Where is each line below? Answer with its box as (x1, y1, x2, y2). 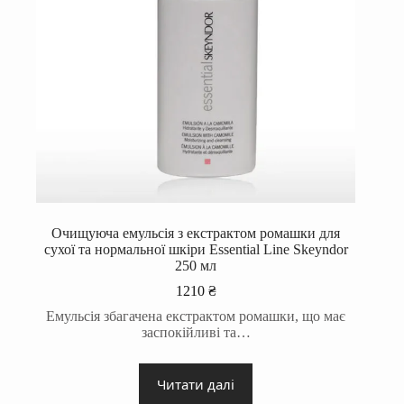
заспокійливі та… (141, 325, 251, 341)
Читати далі (157, 374, 235, 393)
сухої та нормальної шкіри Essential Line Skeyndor (43, 242, 348, 258)
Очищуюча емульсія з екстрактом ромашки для (51, 225, 341, 242)
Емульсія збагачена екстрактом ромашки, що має (46, 308, 346, 325)
